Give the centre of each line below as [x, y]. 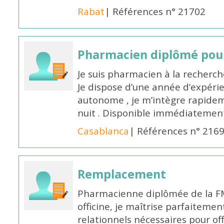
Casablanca [103, 131]
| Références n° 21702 [155, 11]
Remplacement [122, 174]
